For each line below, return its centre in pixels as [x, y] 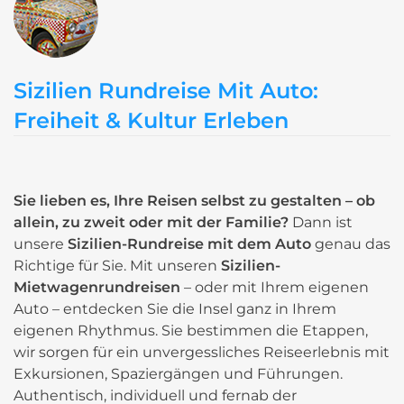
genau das [351, 243]
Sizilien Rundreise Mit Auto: [166, 90]
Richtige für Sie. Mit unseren [117, 265]
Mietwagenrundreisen [97, 287]
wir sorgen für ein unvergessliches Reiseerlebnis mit [202, 352]
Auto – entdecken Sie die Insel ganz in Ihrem [175, 308]
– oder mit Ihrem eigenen [275, 287]
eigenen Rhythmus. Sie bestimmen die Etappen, [191, 330]
